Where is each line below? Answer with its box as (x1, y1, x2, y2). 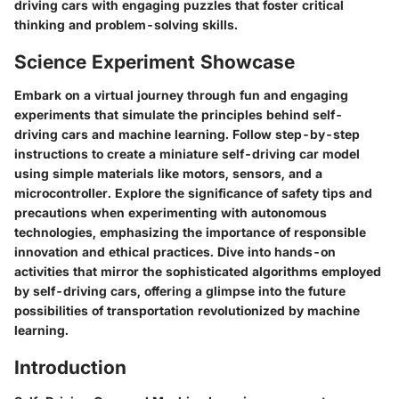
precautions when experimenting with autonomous (14, 205, 327, 220)
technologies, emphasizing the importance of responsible (14, 224, 366, 240)
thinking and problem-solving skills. (14, 16, 238, 32)
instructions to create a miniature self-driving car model (14, 146, 360, 161)
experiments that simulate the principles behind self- (14, 107, 343, 122)
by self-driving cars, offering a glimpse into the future (14, 283, 346, 298)
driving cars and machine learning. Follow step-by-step (14, 126, 360, 142)
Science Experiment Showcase (14, 50, 295, 73)
